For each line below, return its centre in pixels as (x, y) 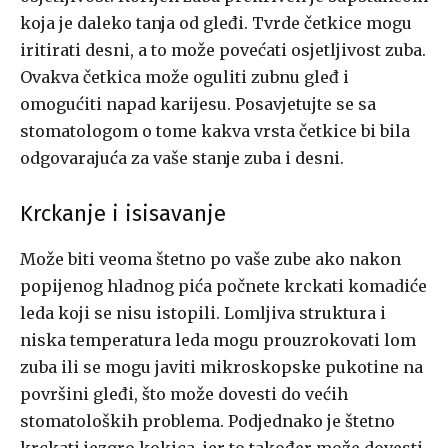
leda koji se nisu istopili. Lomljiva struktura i (203, 313)
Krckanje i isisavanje (123, 214)
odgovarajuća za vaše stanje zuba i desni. (182, 158)
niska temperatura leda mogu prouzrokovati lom (218, 340)
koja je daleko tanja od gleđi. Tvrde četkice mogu (216, 23)
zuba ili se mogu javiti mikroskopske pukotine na (221, 367)
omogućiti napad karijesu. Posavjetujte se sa (198, 104)
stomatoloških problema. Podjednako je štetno (207, 421)
